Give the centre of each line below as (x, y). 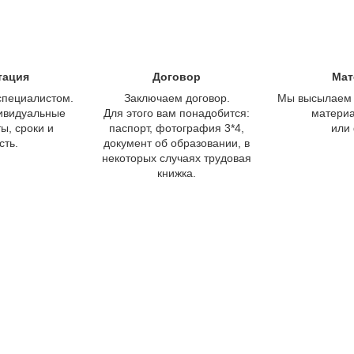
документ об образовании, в (177, 143)
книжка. (177, 173)
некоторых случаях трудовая (177, 158)
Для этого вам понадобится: (177, 113)
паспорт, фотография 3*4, (177, 128)
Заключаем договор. (177, 98)
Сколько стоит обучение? (177, 303)
